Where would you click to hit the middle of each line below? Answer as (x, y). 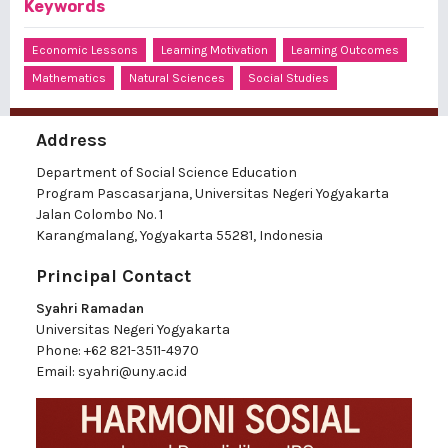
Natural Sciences (177, 78)
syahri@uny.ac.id (132, 372)
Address (71, 140)
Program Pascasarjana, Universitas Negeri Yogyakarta (212, 194)
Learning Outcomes (345, 50)
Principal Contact (113, 276)
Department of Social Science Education (166, 173)
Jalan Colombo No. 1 (99, 215)
